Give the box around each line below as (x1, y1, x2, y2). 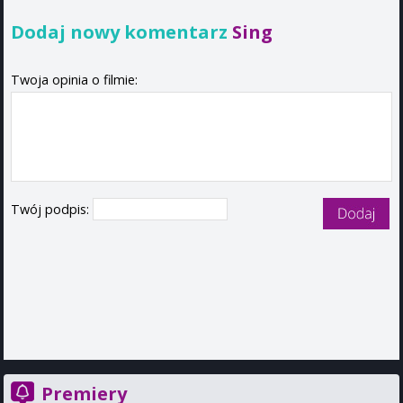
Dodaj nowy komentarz (11, 18, 232, 44)
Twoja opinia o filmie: (11, 71, 138, 89)
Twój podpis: (11, 201, 93, 219)
